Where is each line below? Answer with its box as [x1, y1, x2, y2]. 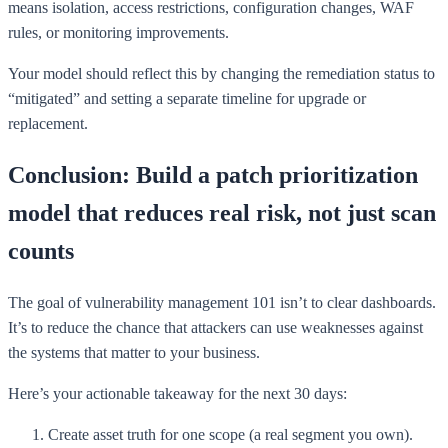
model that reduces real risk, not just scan [8, 200, 436, 227]
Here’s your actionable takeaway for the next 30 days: [8, 385, 347, 403]
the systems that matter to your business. [8, 344, 260, 362]
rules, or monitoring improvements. [8, 24, 229, 42]
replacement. [8, 115, 88, 133]
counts [8, 238, 74, 265]
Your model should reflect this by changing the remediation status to [8, 65, 435, 83]
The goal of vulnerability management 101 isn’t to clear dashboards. [8, 294, 436, 312]
